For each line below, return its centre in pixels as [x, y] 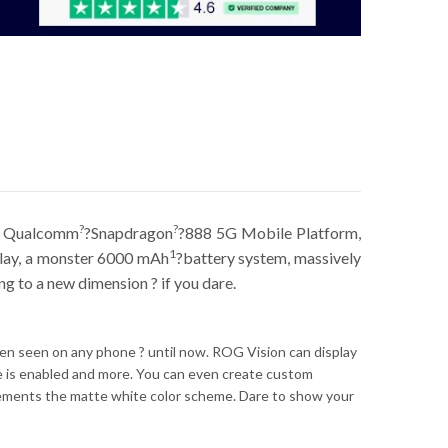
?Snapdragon [128, 232]
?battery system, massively [268, 257]
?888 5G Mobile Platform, [269, 232]
